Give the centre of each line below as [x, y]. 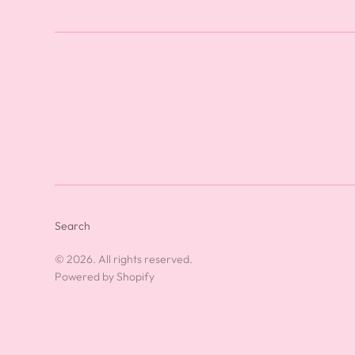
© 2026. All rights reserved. [123, 259]
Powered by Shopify [104, 276]
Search [72, 225]
